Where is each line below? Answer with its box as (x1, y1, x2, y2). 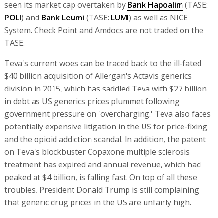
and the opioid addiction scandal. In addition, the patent (4, 133, 206, 145)
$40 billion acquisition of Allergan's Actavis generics (4, 70, 192, 81)
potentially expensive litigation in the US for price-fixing (4, 121, 207, 132)
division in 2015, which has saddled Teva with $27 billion (4, 83, 207, 94)
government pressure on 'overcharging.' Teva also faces (4, 108, 211, 119)
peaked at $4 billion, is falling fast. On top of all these (4, 171, 197, 182)
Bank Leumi (41, 12, 84, 23)
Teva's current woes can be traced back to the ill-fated (4, 57, 201, 69)
